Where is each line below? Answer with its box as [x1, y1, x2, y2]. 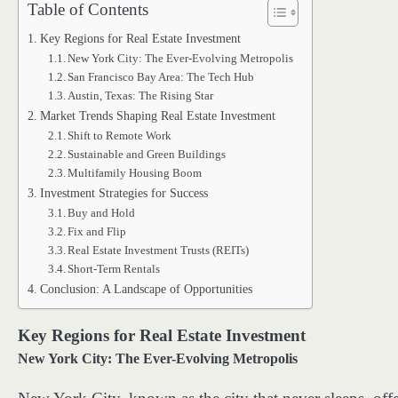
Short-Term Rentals [68, 261, 161, 275]
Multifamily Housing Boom [68, 165, 203, 179]
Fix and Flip [68, 224, 127, 238]
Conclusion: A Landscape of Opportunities [39, 281, 252, 296]
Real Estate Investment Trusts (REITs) [68, 243, 250, 257]
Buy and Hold [68, 205, 136, 219]
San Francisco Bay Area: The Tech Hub [68, 69, 255, 84]
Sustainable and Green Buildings [68, 147, 227, 161]
